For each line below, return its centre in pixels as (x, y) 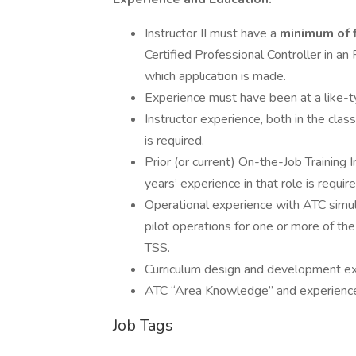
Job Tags (143, 325)
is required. (174, 141)
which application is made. (215, 76)
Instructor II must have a (212, 33)
